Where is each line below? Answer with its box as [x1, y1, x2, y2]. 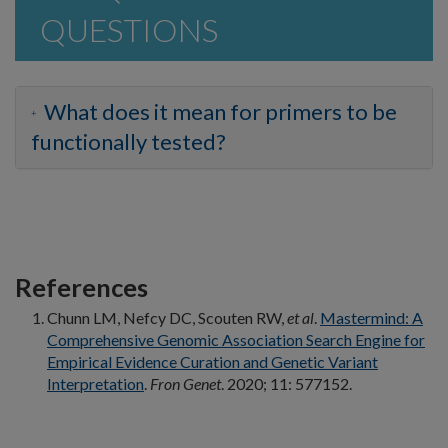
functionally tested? [31, 127, 226, 155]
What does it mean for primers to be [40, 97, 397, 125]
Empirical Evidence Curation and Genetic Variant [47, 351, 378, 371]
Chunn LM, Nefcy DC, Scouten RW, [47, 307, 287, 327]
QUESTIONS [40, 9, 218, 49]
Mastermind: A [320, 307, 423, 327]
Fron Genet [150, 373, 221, 393]
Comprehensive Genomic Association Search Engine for [47, 329, 425, 349]
